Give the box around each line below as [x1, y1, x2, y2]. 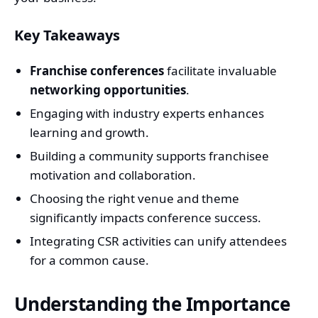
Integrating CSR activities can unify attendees [30, 233, 287, 250]
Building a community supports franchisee [30, 148, 269, 165]
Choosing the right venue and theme [30, 190, 239, 207]
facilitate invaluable [164, 62, 277, 79]
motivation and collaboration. [30, 167, 196, 184]
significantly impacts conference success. [30, 209, 261, 226]
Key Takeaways [14, 26, 120, 45]
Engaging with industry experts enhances [30, 105, 264, 122]
